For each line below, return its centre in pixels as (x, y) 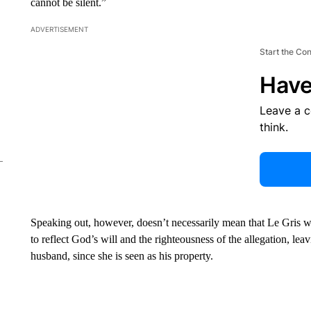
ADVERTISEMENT (59, 29)
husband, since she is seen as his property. (121, 256)
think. (274, 127)
